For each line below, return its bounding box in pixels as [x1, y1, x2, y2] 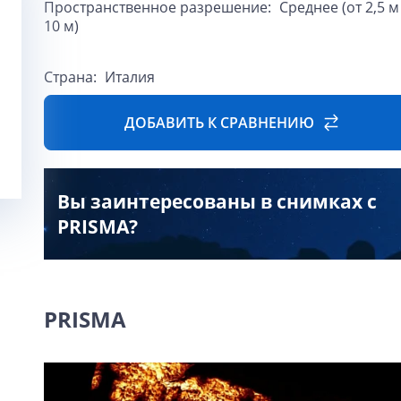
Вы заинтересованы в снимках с [57, 188, 377, 214]
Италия [105, 66, 155, 86]
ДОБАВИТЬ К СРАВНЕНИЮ [124, 112, 315, 132]
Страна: [44, 66, 100, 86]
